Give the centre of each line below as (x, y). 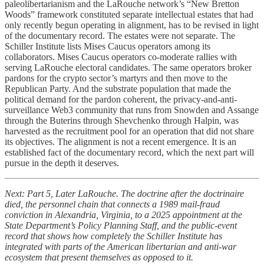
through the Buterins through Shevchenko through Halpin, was (122, 121)
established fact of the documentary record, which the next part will (129, 153)
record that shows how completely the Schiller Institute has (113, 236)
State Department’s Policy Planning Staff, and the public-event (121, 226)
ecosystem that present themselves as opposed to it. (99, 258)
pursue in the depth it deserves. (62, 163)
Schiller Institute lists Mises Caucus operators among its (108, 47)
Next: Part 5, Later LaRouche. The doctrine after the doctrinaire (124, 194)
